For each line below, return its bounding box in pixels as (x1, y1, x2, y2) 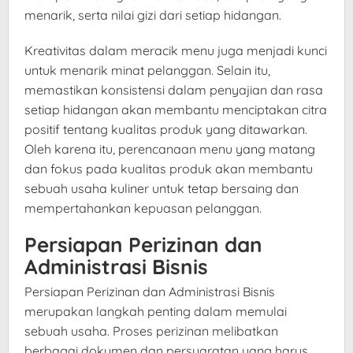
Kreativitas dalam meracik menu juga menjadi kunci (24, 43, 327, 59)
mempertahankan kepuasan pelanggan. (24, 200, 262, 217)
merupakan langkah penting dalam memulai (24, 303, 287, 320)
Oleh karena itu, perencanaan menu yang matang (24, 141, 315, 158)
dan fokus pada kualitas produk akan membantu (24, 161, 313, 177)
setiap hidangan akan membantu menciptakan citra (24, 102, 327, 118)
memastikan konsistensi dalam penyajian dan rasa (24, 82, 323, 98)
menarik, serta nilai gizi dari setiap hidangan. (24, 7, 281, 24)
